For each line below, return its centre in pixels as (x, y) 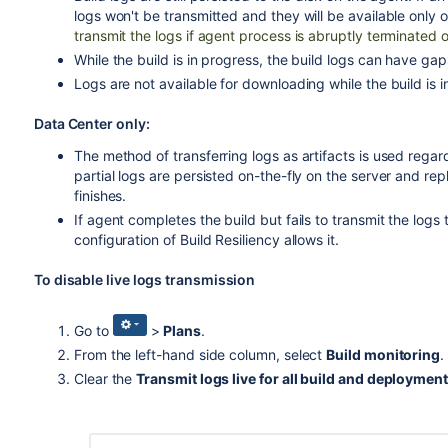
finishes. (100, 195)
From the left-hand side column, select (200, 355)
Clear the (105, 379)
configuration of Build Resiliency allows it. (206, 239)
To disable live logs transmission (144, 279)
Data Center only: (91, 123)
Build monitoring (383, 355)
